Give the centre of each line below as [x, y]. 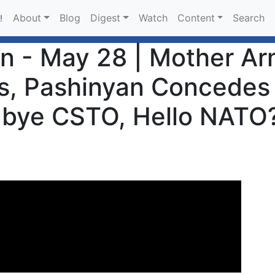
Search [249, 18]
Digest [105, 18]
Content [196, 18]
